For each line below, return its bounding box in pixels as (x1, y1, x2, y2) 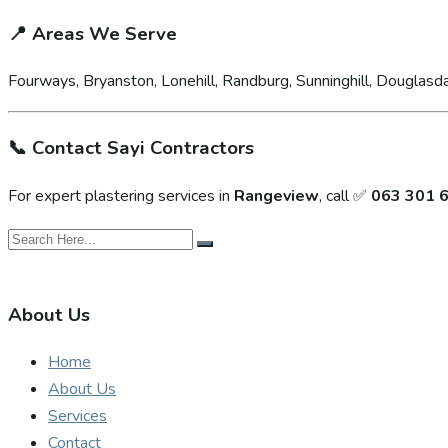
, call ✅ (319, 184, 371, 207)
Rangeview (234, 184, 319, 207)
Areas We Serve (32, 20, 177, 47)
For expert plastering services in (8, 184, 234, 207)
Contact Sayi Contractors (32, 135, 254, 162)
